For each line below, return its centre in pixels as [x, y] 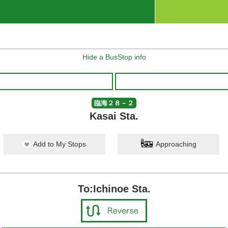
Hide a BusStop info [114, 57]
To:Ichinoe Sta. [114, 189]
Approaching [176, 144]
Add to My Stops [60, 144]
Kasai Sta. [114, 116]
